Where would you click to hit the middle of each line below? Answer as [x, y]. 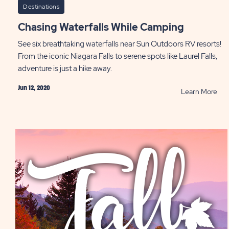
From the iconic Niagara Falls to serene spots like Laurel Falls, [118, 56]
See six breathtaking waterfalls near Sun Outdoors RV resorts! [120, 44]
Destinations [41, 6]
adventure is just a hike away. [65, 68]
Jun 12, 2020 [34, 88]
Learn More [199, 91]
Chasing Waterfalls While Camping [105, 27]
